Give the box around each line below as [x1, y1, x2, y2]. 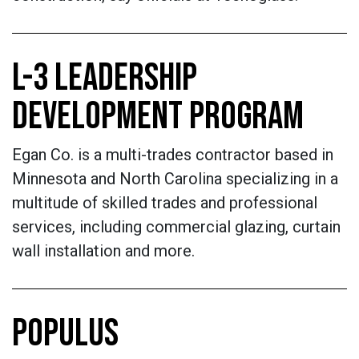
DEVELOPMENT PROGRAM [12, 94, 304, 139]
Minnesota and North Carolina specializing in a [12, 169, 338, 188]
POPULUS [12, 311, 119, 357]
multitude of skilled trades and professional [12, 193, 317, 212]
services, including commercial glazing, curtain [12, 217, 341, 236]
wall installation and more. [12, 241, 195, 260]
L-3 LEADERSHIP [12, 55, 197, 101]
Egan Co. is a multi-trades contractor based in [12, 145, 333, 164]
